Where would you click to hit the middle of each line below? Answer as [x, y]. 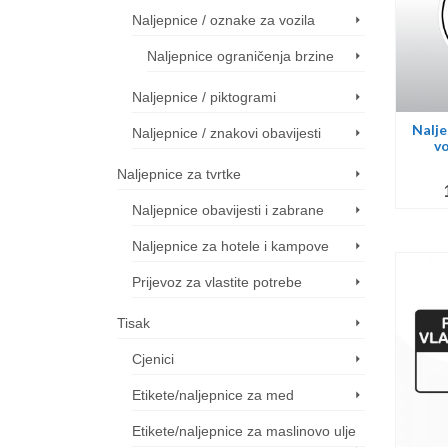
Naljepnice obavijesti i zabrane [228, 210]
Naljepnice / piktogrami [204, 97]
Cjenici [153, 359]
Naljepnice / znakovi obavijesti [226, 133]
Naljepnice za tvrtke [179, 174]
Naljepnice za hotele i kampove [230, 246]
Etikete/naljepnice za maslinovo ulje [244, 431]
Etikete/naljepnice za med [213, 395]
